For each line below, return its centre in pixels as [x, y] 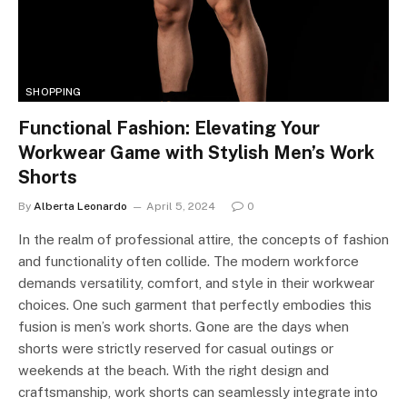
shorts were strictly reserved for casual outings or [176, 349]
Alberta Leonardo [80, 207]
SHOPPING [54, 92]
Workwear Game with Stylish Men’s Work [196, 153]
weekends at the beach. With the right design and [174, 371]
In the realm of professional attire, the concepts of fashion [203, 240]
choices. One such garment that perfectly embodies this [195, 305]
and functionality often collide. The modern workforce [189, 262]
